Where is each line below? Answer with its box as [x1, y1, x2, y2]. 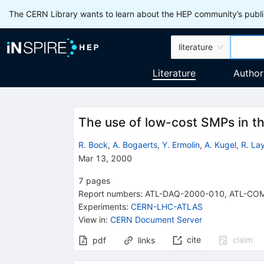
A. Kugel [204, 139, 236, 150]
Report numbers [78, 188, 140, 199]
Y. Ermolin [161, 139, 200, 150]
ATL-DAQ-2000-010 [144, 188, 225, 199]
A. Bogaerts [112, 139, 157, 150]
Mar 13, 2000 [78, 153, 132, 163]
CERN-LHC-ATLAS [130, 201, 203, 212]
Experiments [78, 201, 126, 212]
